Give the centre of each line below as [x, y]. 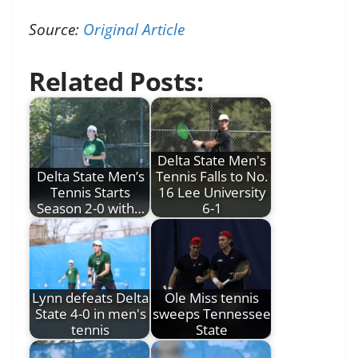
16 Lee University [212, 192]
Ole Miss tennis [212, 297]
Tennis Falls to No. [212, 176]
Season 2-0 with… [90, 208]
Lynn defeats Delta [90, 297]
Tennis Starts [90, 192]
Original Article [134, 30]
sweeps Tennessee [212, 313]
